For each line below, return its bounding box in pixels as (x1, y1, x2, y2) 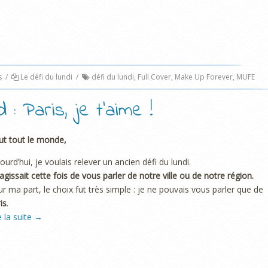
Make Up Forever (175, 72, 233, 83)
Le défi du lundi (20, 72, 72, 83)
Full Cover (138, 72, 171, 83)
